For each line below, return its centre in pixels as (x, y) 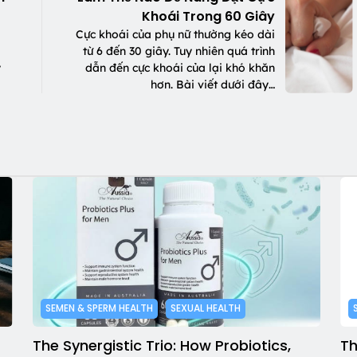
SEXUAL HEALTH (205, 308)
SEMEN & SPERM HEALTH (99, 308)
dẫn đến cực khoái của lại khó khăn (180, 68)
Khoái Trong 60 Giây (209, 17)
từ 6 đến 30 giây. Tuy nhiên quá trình (179, 51)
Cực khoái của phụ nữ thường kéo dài (176, 35)
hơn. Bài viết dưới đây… (213, 85)
